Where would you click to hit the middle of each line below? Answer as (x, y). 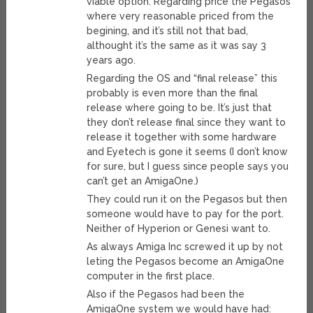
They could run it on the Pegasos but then (187, 199)
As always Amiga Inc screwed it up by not (185, 247)
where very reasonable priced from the (181, 16)
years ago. (111, 60)
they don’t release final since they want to (187, 123)
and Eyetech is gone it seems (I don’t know (188, 152)
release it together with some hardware (182, 137)
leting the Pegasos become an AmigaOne (186, 262)
